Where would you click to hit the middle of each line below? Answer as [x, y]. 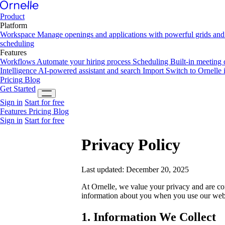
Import [154, 71]
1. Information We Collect [149, 217]
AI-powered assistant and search [90, 71]
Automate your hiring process [85, 62]
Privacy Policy [131, 145]
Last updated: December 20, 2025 [135, 169]
